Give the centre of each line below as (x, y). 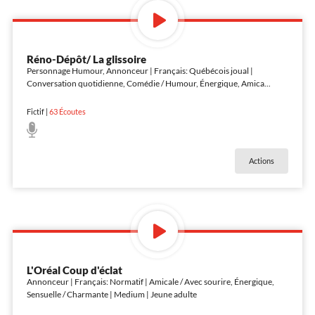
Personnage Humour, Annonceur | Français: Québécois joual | (140, 70)
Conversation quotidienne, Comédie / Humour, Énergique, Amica (145, 83)
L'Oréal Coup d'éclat (74, 270)
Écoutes (71, 111)
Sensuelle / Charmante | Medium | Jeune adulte (111, 294)
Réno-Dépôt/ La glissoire (86, 59)
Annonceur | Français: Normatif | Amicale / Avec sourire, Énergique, (150, 281)
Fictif (35, 111)
